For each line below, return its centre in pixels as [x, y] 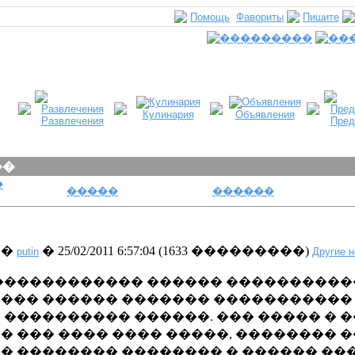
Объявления [265, 115]
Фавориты [260, 17]
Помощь [210, 17]
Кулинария [168, 115]
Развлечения [72, 121]
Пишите [321, 17]
